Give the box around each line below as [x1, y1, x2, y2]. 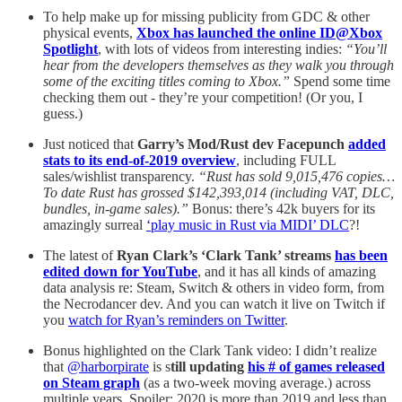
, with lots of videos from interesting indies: [98, 40, 345, 57]
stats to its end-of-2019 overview [43, 152, 236, 168]
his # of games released [248, 358, 385, 374]
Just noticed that [43, 135, 137, 152]
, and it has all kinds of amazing [197, 263, 376, 279]
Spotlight [43, 40, 98, 57]
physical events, [43, 24, 136, 40]
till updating [170, 358, 248, 374]
